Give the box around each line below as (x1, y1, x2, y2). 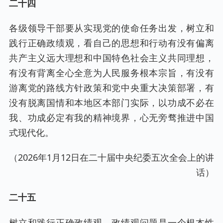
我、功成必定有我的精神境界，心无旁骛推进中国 (9, 111, 214, 124)
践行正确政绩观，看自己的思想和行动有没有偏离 (9, 37, 214, 49)
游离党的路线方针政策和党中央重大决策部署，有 (9, 82, 214, 94)
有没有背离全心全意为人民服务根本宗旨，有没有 (9, 67, 214, 79)
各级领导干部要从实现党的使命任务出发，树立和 (9, 22, 214, 34)
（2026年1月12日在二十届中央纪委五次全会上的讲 (9, 151, 214, 164)
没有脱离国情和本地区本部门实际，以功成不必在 (9, 97, 214, 109)
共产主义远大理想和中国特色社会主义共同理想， (9, 52, 214, 64)
